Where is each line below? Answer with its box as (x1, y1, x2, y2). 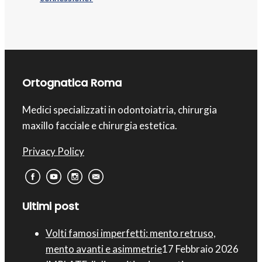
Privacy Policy (22, 145, 84, 158)
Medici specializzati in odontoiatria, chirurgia (22, 104, 217, 116)
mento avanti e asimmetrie (46, 243, 162, 256)
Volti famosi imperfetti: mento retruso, (46, 227, 216, 240)
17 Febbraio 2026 (162, 243, 239, 256)
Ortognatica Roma (22, 75, 122, 91)
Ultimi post (22, 199, 79, 214)
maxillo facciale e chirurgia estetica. (22, 119, 177, 132)
